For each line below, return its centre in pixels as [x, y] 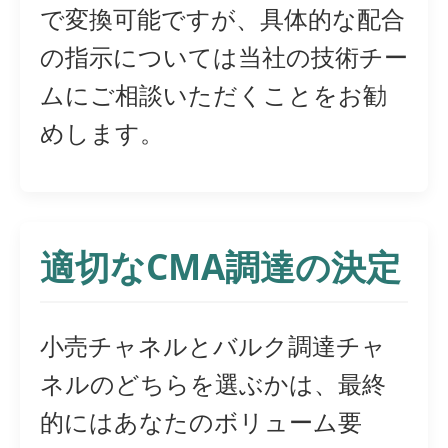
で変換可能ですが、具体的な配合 [222, 19]
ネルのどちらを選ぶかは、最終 [213, 384]
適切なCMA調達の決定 [220, 266]
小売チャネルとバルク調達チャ [213, 346]
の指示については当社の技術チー [224, 57]
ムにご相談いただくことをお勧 [213, 95]
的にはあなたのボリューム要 [201, 422]
